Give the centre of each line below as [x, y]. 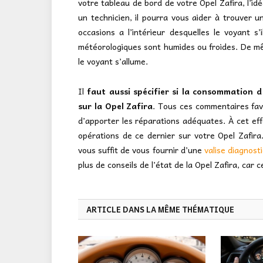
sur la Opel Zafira [116, 105]
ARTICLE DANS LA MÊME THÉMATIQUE [160, 209]
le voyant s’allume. [113, 61]
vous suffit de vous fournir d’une [141, 149]
